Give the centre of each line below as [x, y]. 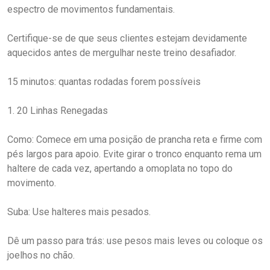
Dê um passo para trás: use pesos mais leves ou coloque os [135, 240]
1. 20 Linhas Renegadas [58, 110]
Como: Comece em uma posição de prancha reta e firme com [135, 139]
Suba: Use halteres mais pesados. [79, 212]
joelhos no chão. [41, 255]
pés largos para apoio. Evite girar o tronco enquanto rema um [134, 154]
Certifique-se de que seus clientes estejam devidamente [127, 38]
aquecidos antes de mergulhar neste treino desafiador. [122, 52]
